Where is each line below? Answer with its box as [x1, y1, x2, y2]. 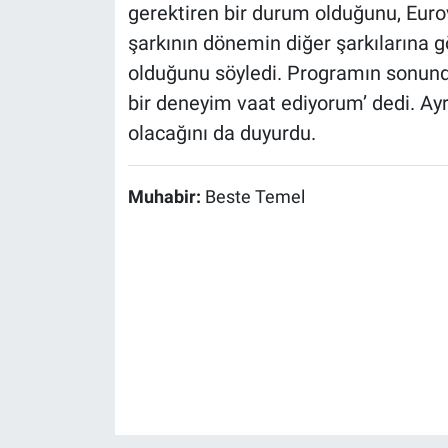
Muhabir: [127, 186, 205, 207]
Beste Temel [204, 186, 305, 207]
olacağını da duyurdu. [127, 120, 316, 145]
